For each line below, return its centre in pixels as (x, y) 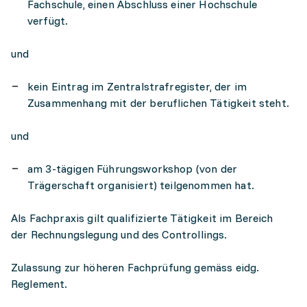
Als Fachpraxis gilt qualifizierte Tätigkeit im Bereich (142, 218)
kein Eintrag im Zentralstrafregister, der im (137, 86)
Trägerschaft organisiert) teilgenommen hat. (141, 185)
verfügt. (48, 21)
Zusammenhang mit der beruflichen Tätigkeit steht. (158, 103)
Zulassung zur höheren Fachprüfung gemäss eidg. (135, 267)
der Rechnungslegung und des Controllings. (119, 234)
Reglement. (41, 284)
